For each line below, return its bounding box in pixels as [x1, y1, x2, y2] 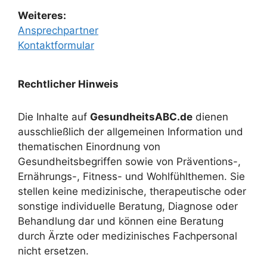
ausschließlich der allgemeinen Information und [18, 126, 243, 138]
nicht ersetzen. [18, 245, 89, 257]
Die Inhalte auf [18, 111, 90, 123]
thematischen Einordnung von [18, 141, 160, 153]
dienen [193, 111, 228, 123]
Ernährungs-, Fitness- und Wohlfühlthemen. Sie [18, 170, 245, 183]
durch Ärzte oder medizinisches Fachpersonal [18, 230, 237, 243]
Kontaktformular [18, 39, 94, 52]
